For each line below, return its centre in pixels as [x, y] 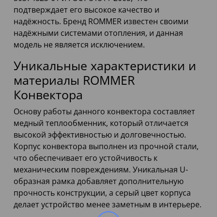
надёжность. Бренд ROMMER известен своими [101, 22]
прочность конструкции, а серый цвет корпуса [102, 193]
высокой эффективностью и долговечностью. [100, 135]
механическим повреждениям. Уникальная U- [101, 170]
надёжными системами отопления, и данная [98, 33]
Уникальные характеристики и [105, 66]
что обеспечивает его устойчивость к [85, 158]
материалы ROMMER [74, 80]
